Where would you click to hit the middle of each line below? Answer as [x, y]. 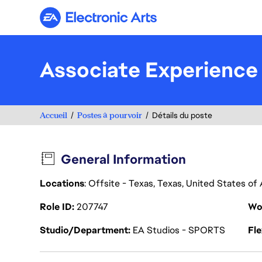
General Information [124, 159]
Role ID [57, 207]
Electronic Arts [129, 22]
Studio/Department [85, 230]
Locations [62, 183]
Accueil [54, 115]
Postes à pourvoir [110, 115]
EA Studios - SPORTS [179, 230]
